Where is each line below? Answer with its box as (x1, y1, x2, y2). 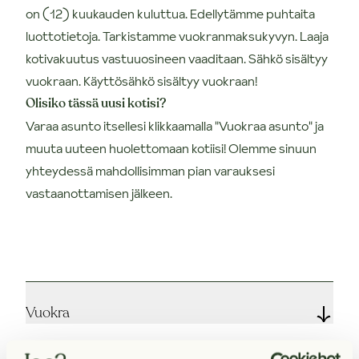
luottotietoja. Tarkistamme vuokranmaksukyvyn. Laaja (26, 26, 329, 45)
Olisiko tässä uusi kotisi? (26, 94, 166, 112)
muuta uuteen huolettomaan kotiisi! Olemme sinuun (26, 139, 317, 157)
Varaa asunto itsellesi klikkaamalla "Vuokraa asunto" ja (26, 116, 324, 135)
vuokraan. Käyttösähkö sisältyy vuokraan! (26, 71, 257, 90)
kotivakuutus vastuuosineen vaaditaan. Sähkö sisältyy (26, 49, 328, 67)
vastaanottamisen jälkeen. (26, 184, 172, 202)
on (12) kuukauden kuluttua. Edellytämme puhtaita (26, 4, 315, 22)
